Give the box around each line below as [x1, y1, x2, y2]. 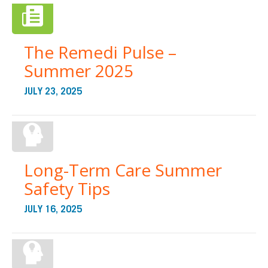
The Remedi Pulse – [24, 41, 176, 63]
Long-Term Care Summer [24, 159, 222, 181]
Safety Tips [24, 177, 110, 200]
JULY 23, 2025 [24, 87, 82, 96]
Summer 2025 [24, 59, 133, 82]
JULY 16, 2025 [24, 205, 82, 214]
